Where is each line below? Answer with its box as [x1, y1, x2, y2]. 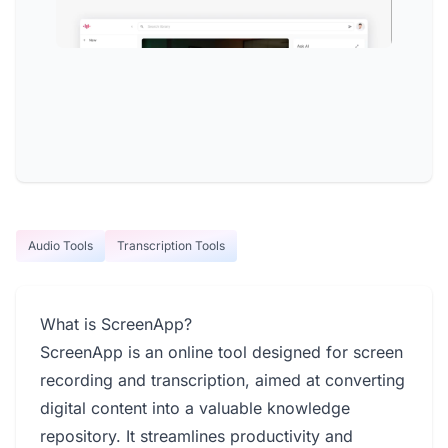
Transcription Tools [117, 238, 225, 253]
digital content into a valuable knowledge [40, 398, 350, 418]
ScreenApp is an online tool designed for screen [40, 342, 403, 362]
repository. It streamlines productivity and [40, 426, 353, 446]
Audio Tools [28, 238, 93, 253]
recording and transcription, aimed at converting [40, 370, 405, 390]
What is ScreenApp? [40, 314, 192, 334]
